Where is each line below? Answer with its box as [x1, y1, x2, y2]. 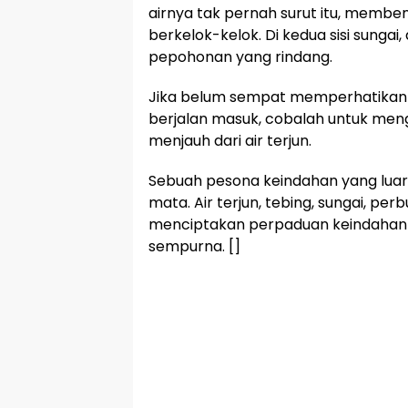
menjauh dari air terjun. [148, 129, 311, 151]
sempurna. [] [148, 235, 240, 257]
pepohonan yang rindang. [148, 46, 332, 67]
